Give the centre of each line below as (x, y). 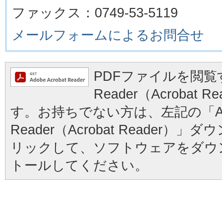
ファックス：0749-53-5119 (95, 13)
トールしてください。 (79, 165)
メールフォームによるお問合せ (108, 35)
